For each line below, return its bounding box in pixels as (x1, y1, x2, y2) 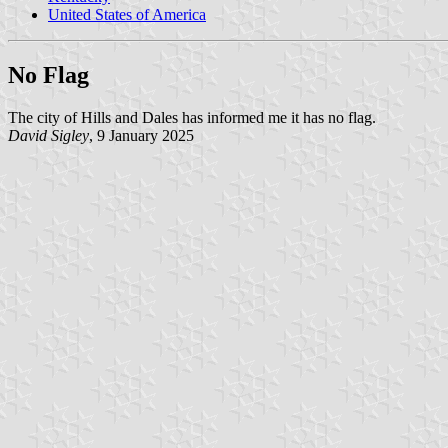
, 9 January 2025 (89, 126, 194, 144)
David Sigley (8, 126, 89, 144)
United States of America (48, 5, 206, 23)
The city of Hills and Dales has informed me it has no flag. (8, 108, 376, 126)
